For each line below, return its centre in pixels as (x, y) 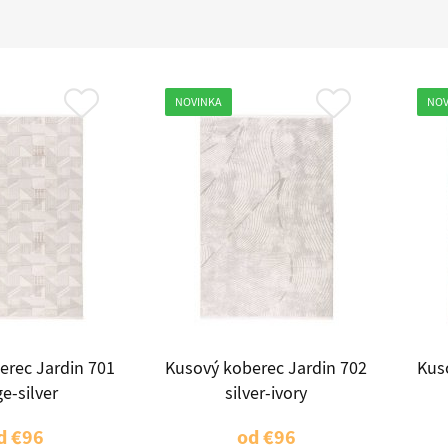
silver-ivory (266, 393)
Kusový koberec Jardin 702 (266, 368)
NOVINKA (198, 102)
